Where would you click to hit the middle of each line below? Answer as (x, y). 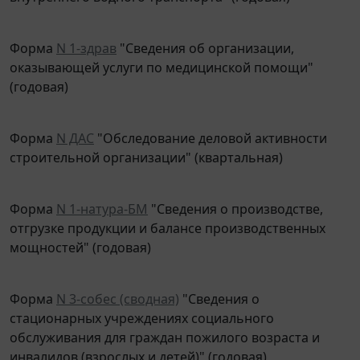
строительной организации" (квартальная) (146, 146)
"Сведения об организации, (205, 37)
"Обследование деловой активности (211, 127)
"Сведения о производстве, (235, 197)
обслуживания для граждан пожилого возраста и (165, 326)
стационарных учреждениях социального (142, 307)
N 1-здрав (86, 37)
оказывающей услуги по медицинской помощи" (162, 56)
